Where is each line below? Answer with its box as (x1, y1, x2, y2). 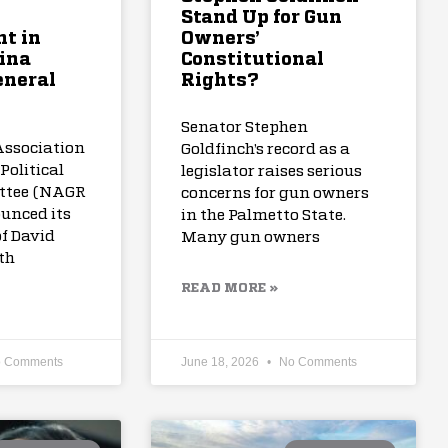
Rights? (181, 72, 260, 91)
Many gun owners (181, 230, 321, 246)
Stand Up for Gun (181, 9, 343, 28)
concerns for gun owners (181, 186, 370, 202)
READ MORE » (181, 282, 279, 296)
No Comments (276, 355, 358, 370)
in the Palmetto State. (181, 208, 347, 224)
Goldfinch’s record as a (181, 142, 351, 158)
